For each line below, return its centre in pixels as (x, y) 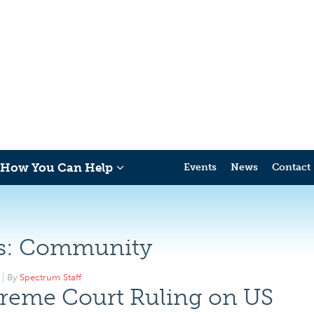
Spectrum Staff (50, 277)
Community (86, 247)
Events (200, 167)
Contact (291, 167)
